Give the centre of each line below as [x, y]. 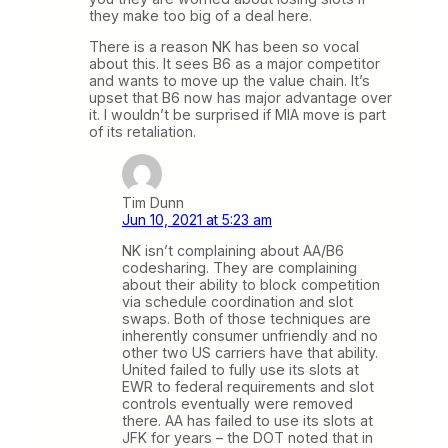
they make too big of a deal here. [200, 15]
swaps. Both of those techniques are [246, 319]
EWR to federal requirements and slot [248, 387]
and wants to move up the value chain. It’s [229, 80]
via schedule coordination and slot [237, 302]
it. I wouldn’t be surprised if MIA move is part [237, 114]
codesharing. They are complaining [239, 268]
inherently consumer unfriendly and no [250, 336]
